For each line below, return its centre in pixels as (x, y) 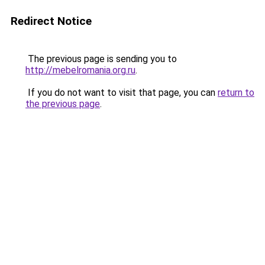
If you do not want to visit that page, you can (122, 93)
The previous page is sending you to (101, 59)
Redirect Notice (51, 21)
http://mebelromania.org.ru (80, 70)
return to (236, 93)
